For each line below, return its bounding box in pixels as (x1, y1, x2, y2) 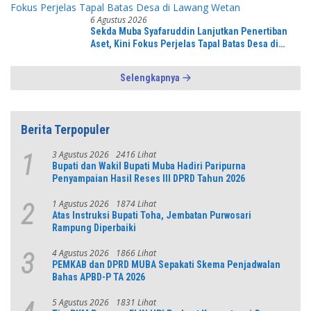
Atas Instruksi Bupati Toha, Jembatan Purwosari (52, 209, 251, 221)
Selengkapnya (119, 72, 182, 83)
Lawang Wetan (90, 50, 150, 62)
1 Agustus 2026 (52, 197, 109, 210)
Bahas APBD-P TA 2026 (52, 271, 145, 283)
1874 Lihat (116, 197, 156, 210)
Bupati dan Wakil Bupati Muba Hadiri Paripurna (52, 160, 246, 171)
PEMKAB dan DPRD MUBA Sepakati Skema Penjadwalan (52, 258, 280, 270)
